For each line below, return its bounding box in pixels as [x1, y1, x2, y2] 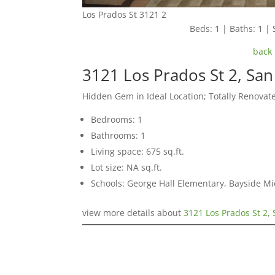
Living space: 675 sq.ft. [91, 145, 185, 157]
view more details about [82, 206, 184, 219]
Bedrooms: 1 [91, 113, 143, 125]
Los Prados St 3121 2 [82, 8, 167, 20]
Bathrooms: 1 [91, 129, 146, 141]
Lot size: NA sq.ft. [91, 161, 163, 173]
